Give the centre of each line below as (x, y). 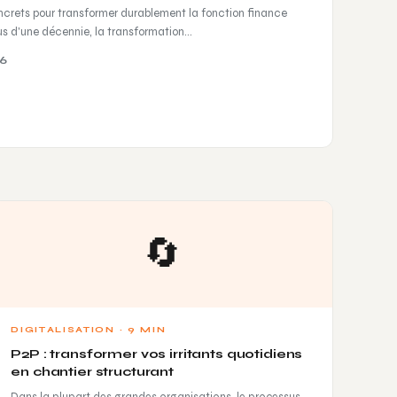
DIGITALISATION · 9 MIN (89, 329)
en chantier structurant (92, 371)
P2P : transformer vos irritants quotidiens (157, 354)
